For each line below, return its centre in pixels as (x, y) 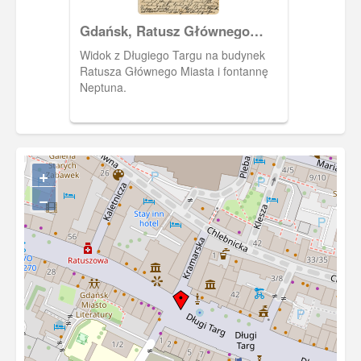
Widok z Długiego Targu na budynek (172, 54)
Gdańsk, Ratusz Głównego (164, 30)
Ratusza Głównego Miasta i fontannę (174, 71)
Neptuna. (103, 87)
